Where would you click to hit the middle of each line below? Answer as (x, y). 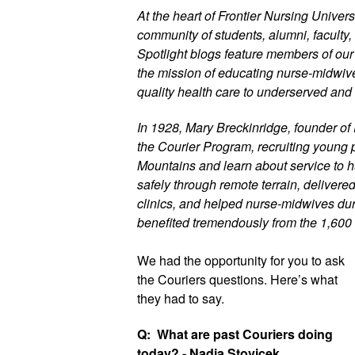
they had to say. (182, 298)
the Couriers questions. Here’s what (237, 279)
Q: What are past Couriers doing (235, 334)
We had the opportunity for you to (231, 260)
